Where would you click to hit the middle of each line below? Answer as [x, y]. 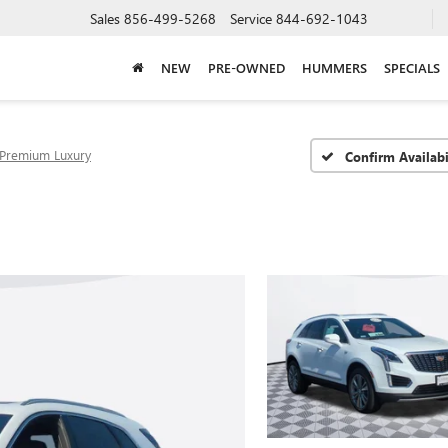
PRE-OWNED [246, 67]
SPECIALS [411, 67]
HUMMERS [334, 67]
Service [251, 18]
